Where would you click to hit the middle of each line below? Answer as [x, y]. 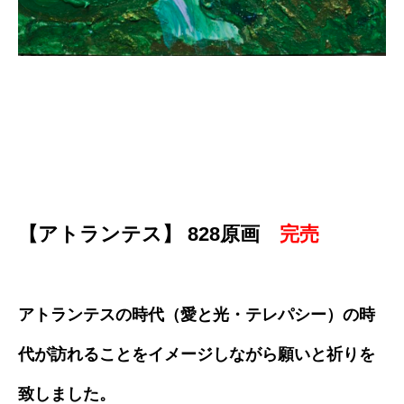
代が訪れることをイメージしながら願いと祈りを [197, 355]
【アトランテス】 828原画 [149, 234]
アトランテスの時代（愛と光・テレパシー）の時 [197, 315]
